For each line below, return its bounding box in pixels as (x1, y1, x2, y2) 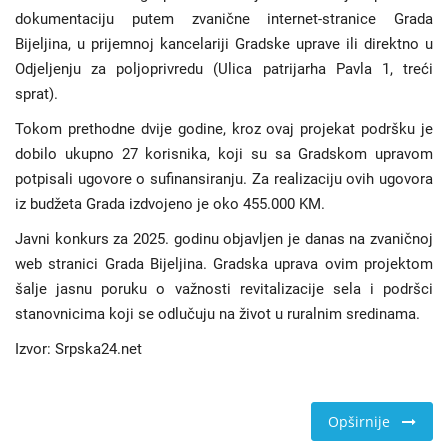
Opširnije (328, 412, 402, 432)
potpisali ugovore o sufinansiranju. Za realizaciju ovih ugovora (15, 170, 433, 189)
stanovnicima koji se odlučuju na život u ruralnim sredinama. (15, 305, 420, 324)
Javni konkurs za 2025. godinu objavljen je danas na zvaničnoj (15, 230, 433, 249)
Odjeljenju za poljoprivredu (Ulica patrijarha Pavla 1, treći (15, 60, 433, 79)
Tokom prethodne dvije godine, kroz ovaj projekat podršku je (15, 120, 433, 139)
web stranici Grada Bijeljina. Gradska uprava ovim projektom (15, 255, 433, 274)
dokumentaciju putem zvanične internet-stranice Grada (15, 10, 433, 29)
